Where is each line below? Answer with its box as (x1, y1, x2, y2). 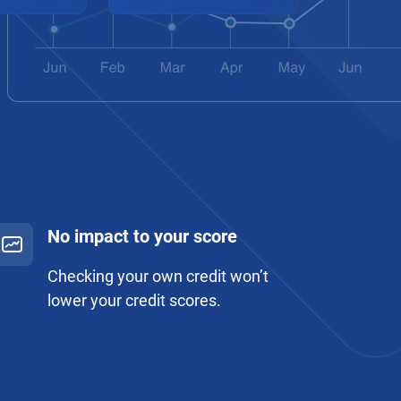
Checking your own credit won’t (47, 267, 269, 286)
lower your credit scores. (47, 291, 221, 310)
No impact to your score (47, 226, 237, 247)
